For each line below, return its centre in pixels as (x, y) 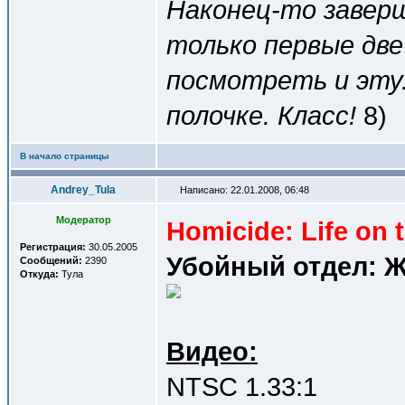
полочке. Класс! (261, 115)
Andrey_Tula (83, 190)
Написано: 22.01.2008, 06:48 (243, 190)
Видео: (212, 351)
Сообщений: (51, 260)
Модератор (83, 220)
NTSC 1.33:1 (242, 386)
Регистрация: (53, 247)
